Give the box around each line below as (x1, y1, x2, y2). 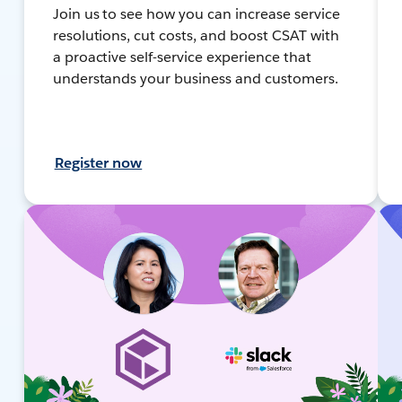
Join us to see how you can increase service (52, 4, 340, 23)
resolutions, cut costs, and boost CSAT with (52, 25, 339, 45)
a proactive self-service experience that (52, 47, 311, 66)
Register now (54, 153, 143, 172)
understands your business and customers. (52, 68, 338, 88)
